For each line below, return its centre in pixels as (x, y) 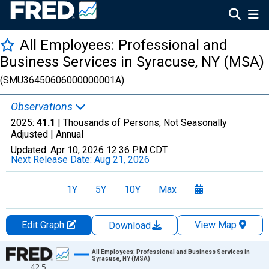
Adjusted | (33, 134)
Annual (70, 134)
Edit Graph (44, 225)
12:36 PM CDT (137, 150)
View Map (215, 225)
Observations (43, 107)
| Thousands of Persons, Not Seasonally (141, 123)
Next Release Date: (53, 159)
